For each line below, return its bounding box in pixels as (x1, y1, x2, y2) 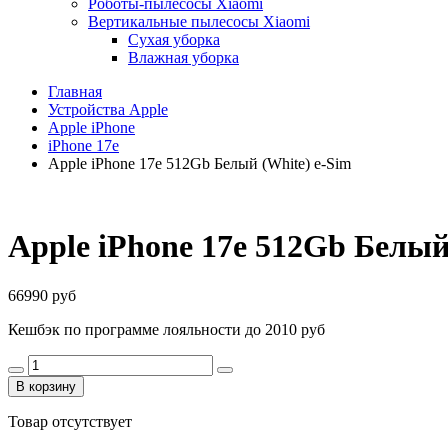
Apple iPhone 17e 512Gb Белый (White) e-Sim (48, 155, 351, 172)
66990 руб (8, 286, 76, 304)
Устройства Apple (48, 101, 168, 118)
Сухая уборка (128, 31, 220, 48)
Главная (48, 83, 102, 100)
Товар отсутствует (8, 412, 132, 430)
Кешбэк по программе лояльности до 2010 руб (8, 320, 325, 338)
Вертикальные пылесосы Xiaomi (88, 13, 310, 30)
